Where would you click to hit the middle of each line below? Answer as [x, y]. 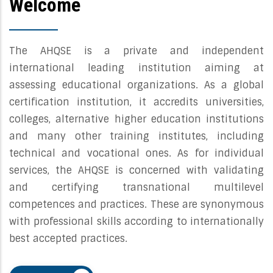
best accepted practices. [68, 238]
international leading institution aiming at [136, 68]
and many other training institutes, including [136, 136]
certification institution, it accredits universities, [136, 102]
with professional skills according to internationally [136, 221]
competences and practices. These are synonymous [136, 204]
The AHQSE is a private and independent [136, 51]
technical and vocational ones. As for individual [136, 153]
